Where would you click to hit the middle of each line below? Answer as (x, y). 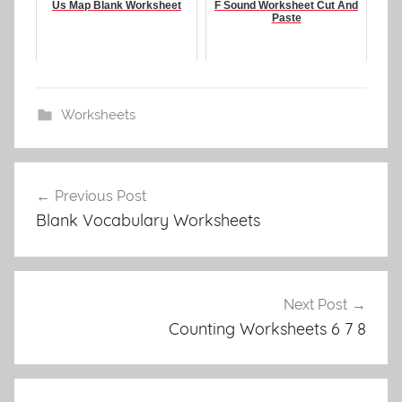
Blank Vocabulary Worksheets (148, 221)
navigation (73, 210)
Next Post (315, 304)
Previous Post (100, 197)
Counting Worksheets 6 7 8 (267, 328)
